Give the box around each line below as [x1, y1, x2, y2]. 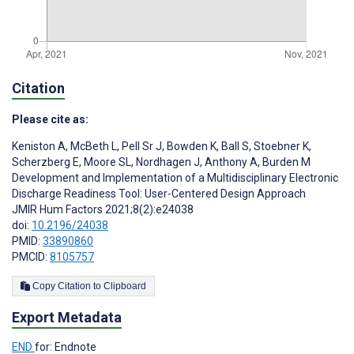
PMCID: [12, 250, 50, 264]
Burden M [260, 156, 311, 169]
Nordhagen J [134, 156, 200, 169]
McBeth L [68, 140, 117, 153]
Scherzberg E [12, 156, 79, 169]
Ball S [219, 140, 249, 153]
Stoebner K [251, 140, 309, 153]
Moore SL [81, 156, 131, 169]
